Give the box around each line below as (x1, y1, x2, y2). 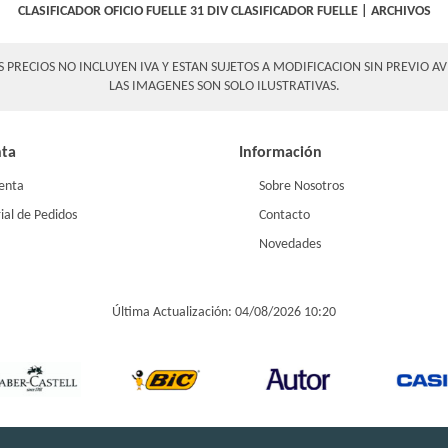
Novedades (259, 236, 321, 252)
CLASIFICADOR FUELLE (230, 4, 358, 20)
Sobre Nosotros (259, 178, 344, 194)
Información (239, 144, 322, 161)
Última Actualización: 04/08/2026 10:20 (112, 304, 336, 320)
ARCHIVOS (370, 4, 431, 20)
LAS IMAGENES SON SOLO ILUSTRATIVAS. (108, 79, 340, 95)
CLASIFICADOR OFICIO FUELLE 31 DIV (17, 4, 228, 20)
